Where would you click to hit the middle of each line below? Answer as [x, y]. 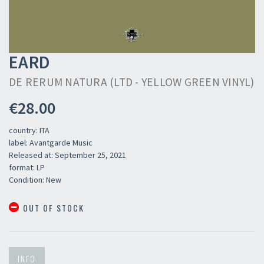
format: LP [27, 167]
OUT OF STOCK [52, 208]
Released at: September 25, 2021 [67, 155]
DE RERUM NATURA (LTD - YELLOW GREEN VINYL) [132, 82]
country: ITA [29, 130]
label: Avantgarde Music [51, 143]
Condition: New [35, 180]
